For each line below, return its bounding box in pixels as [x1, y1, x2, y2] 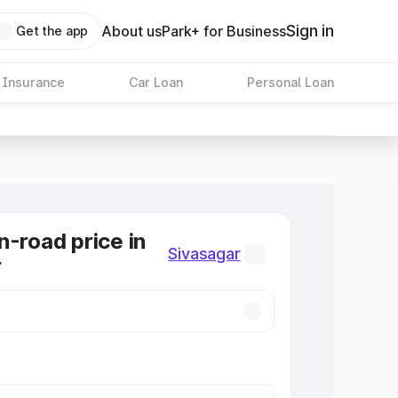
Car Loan [128, 75, 183, 90]
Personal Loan [246, 75, 334, 90]
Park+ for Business [162, 22, 287, 40]
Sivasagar [168, 244, 241, 263]
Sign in [286, 21, 334, 40]
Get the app [15, 23, 89, 38]
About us [101, 22, 163, 40]
